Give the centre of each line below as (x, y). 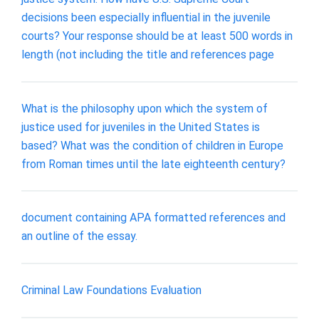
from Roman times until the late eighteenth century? (153, 164)
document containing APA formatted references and (153, 218)
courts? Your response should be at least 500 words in (157, 36)
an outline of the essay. (79, 236)
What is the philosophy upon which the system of (145, 108)
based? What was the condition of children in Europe (152, 145)
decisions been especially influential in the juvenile (146, 18)
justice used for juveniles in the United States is (141, 127)
